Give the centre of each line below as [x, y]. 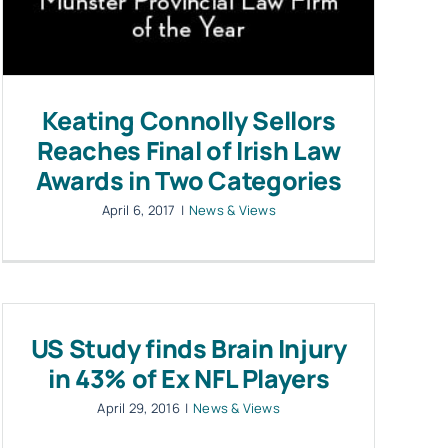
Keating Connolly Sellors [188, 121]
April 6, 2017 [138, 210]
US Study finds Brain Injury [188, 348]
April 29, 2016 [138, 408]
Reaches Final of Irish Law [188, 151]
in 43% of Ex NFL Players [189, 378]
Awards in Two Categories [188, 181]
